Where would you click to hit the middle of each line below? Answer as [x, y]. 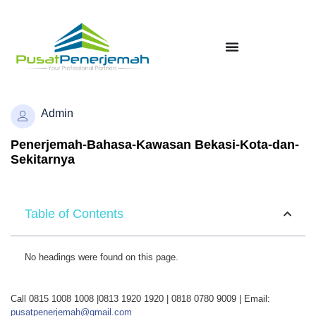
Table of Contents [74, 214]
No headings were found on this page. [102, 257]
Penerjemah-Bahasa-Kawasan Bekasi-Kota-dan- [155, 145]
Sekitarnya [43, 160]
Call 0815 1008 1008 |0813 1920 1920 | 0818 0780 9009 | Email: [140, 299]
